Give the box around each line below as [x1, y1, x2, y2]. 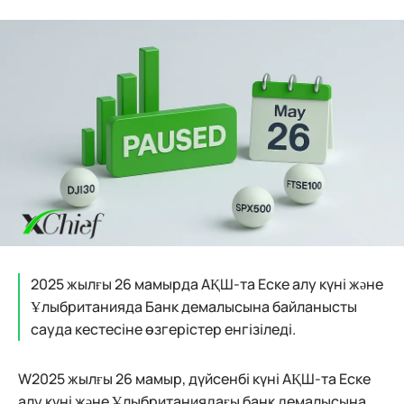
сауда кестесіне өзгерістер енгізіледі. [31, 319, 296, 340]
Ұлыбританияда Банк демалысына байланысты [31, 297, 357, 317]
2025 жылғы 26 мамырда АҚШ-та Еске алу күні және [31, 274, 383, 295]
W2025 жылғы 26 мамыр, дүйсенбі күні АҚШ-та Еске [18, 369, 371, 390]
